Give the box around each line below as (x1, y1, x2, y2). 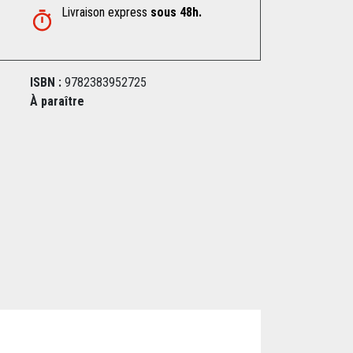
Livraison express (61, 4, 151, 20)
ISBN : (30, 74, 62, 90)
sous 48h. (150, 4, 203, 20)
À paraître (30, 93, 85, 109)
